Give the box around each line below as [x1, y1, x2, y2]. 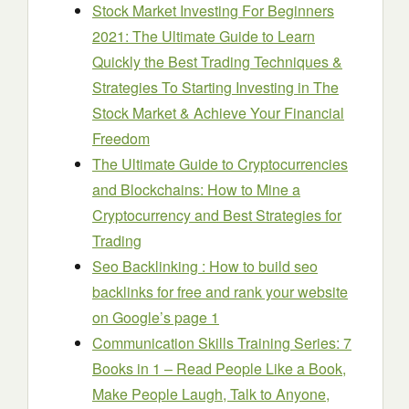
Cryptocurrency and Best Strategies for [92, 204, 341, 225]
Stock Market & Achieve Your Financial [92, 102, 344, 123]
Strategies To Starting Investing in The [92, 77, 339, 98]
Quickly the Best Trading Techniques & [92, 51, 342, 72]
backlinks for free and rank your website [92, 281, 348, 302]
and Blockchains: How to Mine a [92, 179, 300, 200]
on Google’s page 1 [92, 307, 219, 328]
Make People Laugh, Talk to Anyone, [92, 383, 330, 404]
